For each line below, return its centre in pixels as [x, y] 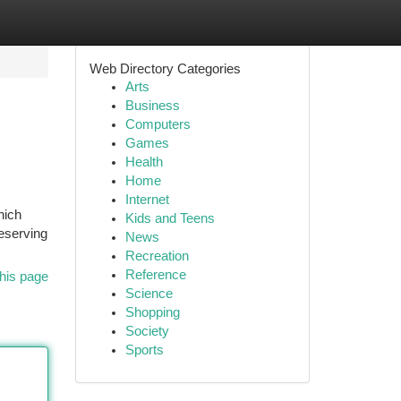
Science [149, 294]
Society [147, 331]
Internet [147, 200]
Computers [158, 124]
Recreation [157, 256]
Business [152, 106]
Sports [144, 350]
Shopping [152, 312]
